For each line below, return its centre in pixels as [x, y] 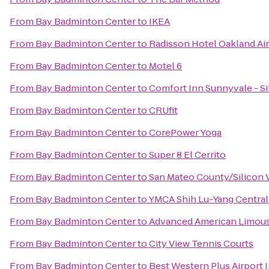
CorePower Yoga [185, 132]
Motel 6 [165, 66]
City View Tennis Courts [201, 243]
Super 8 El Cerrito [187, 155]
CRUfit [163, 110]
